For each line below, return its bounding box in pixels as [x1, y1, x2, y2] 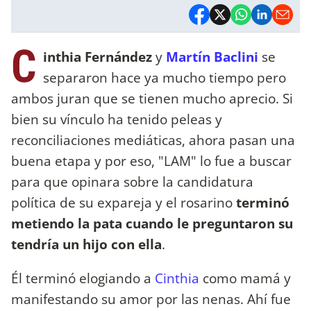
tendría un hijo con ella [11, 234, 162, 253]
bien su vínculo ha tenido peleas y [11, 109, 222, 128]
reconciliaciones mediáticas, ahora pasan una [11, 130, 295, 149]
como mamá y [199, 268, 291, 287]
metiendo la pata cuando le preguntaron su [11, 213, 293, 233]
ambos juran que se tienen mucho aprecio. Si [11, 88, 293, 108]
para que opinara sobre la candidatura [11, 171, 253, 191]
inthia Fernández [43, 47, 152, 66]
